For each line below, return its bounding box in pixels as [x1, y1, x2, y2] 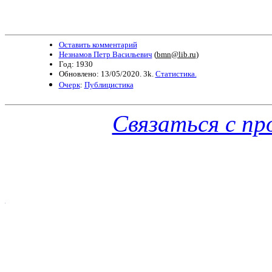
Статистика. [155, 69, 197, 79]
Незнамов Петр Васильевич [58, 50, 152, 59]
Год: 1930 [58, 59, 93, 69]
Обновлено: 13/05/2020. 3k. [58, 69, 155, 79]
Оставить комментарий [58, 40, 137, 50]
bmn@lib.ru [156, 50, 196, 59]
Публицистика [84, 80, 134, 90]
